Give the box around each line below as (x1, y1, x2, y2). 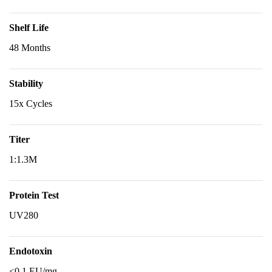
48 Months (9, 42, 50, 53)
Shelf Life (9, 22, 49, 33)
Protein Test (9, 190, 59, 200)
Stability (9, 78, 43, 89)
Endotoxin (9, 246, 52, 256)
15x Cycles (9, 98, 52, 109)
